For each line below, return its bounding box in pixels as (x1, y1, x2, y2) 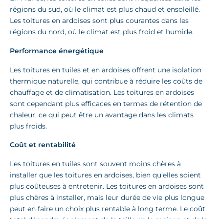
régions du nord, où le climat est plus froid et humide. (10, 27, 194, 37)
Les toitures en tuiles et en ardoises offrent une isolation (10, 65, 201, 74)
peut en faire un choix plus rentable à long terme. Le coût (10, 204, 205, 214)
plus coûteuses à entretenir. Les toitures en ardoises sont (10, 182, 204, 191)
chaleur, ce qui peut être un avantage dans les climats (10, 110, 194, 119)
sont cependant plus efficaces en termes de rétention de (10, 99, 202, 108)
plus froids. (10, 121, 47, 131)
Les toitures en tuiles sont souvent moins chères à (10, 159, 181, 169)
